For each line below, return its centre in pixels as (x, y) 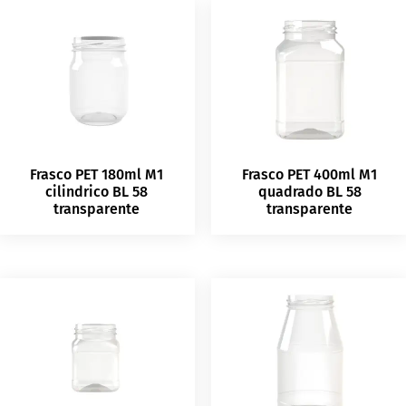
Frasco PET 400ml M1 (310, 174)
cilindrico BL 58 (96, 191)
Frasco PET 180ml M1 (96, 174)
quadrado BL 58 (309, 191)
